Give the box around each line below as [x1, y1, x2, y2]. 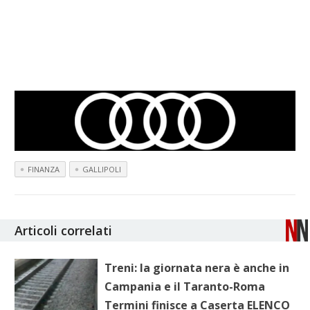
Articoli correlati [15, 222, 113, 239]
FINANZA [28, 164, 60, 175]
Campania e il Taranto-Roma [104, 279, 266, 295]
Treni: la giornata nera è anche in [104, 260, 290, 276]
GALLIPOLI [82, 164, 122, 175]
